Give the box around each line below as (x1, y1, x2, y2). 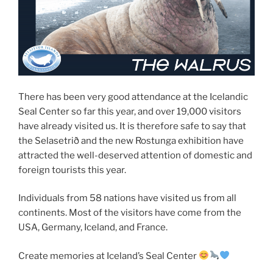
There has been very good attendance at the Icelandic (18, 91, 248, 102)
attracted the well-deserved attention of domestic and (18, 149, 252, 161)
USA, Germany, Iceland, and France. (18, 222, 168, 233)
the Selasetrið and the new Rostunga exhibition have (18, 135, 244, 146)
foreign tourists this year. (18, 164, 126, 175)
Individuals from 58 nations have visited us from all (18, 193, 236, 204)
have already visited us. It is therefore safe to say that (18, 120, 246, 132)
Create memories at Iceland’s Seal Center (18, 250, 199, 261)
